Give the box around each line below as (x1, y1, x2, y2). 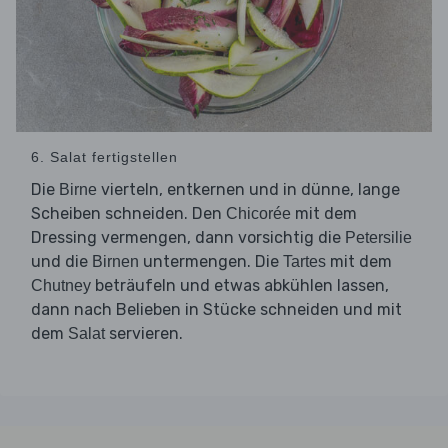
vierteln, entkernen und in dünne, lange (97, 180, 400, 200)
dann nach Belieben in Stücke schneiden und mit (31, 300, 402, 320)
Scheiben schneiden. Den (31, 204, 226, 224)
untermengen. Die (139, 252, 283, 272)
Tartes (283, 253, 326, 271)
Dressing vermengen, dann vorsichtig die (31, 228, 345, 248)
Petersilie (345, 229, 412, 247)
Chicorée (226, 205, 291, 223)
